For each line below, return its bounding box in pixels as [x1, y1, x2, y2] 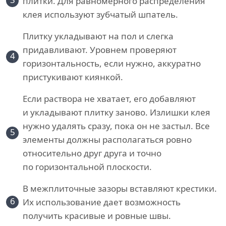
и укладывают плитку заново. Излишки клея [23, 106, 210, 119]
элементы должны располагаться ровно [23, 134, 192, 146]
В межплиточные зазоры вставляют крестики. [23, 183, 217, 195]
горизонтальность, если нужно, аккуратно [23, 58, 201, 70]
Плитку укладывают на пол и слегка [23, 30, 174, 42]
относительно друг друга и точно [23, 147, 161, 159]
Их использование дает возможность [23, 196, 181, 208]
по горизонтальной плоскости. [23, 161, 152, 173]
